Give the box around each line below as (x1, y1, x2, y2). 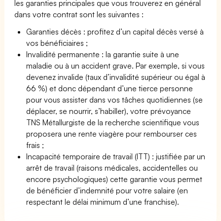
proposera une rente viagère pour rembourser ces (26, 128, 197, 139)
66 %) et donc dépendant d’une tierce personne (26, 83, 193, 93)
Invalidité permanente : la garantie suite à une (26, 49, 180, 59)
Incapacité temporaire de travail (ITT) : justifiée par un (26, 151, 206, 161)
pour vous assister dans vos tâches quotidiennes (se (26, 94, 203, 105)
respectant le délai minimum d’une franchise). (26, 196, 180, 207)
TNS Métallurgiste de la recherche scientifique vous (26, 117, 200, 127)
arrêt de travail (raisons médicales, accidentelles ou (26, 162, 198, 173)
